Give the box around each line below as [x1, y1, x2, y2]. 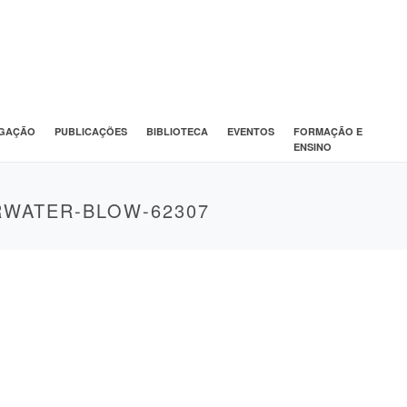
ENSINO [293, 139, 332, 154]
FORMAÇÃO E [293, 124, 362, 138]
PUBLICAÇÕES [54, 124, 127, 138]
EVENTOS [226, 124, 274, 138]
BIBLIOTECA [145, 124, 208, 138]
